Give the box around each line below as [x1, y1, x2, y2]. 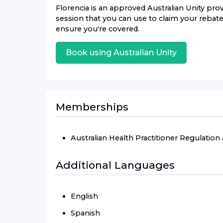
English [71, 191, 98, 201]
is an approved [89, 3, 147, 13]
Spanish [71, 208, 100, 218]
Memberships [56, 100, 128, 113]
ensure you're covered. [56, 24, 139, 34]
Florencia [56, 3, 89, 13]
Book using [66, 47, 113, 57]
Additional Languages [56, 158, 175, 171]
